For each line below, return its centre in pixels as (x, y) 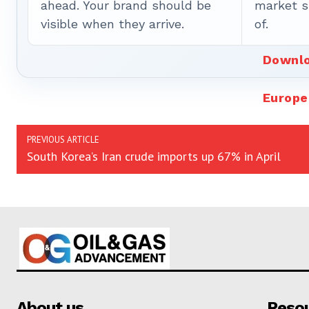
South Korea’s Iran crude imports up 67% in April (154, 156)
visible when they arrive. (112, 24)
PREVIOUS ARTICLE (63, 140)
